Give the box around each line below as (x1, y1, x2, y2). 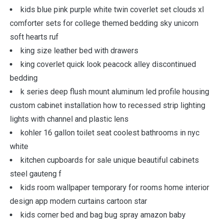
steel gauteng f (10, 169, 62, 178)
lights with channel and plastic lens (10, 114, 129, 124)
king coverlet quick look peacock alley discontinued (21, 60, 196, 69)
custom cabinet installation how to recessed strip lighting (10, 101, 205, 110)
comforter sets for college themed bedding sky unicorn (10, 19, 198, 28)
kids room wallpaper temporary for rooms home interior (21, 183, 209, 192)
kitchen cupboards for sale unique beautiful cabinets (21, 155, 199, 165)
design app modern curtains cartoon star (10, 197, 147, 206)
